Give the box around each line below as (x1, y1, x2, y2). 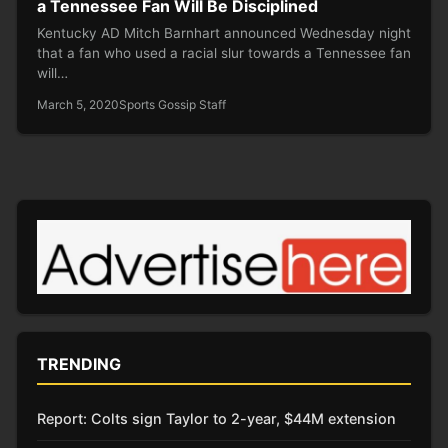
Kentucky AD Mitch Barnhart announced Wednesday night (37, 24, 411, 41)
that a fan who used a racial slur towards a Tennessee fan (37, 44, 411, 61)
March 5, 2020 (37, 96, 119, 112)
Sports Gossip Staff (119, 96, 226, 112)
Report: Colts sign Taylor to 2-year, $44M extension (37, 409, 396, 427)
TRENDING (37, 353, 121, 374)
